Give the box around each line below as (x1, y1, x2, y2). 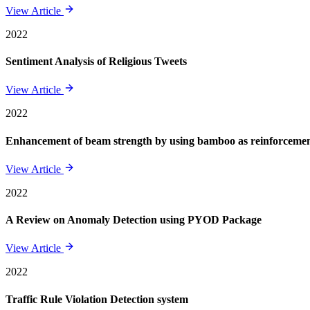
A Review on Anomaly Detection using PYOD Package (6, 214, 262, 226)
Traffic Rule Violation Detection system (6, 293, 188, 305)
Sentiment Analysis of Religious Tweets (6, 55, 187, 67)
